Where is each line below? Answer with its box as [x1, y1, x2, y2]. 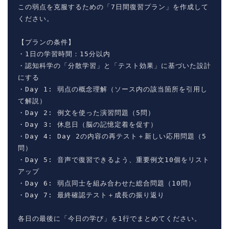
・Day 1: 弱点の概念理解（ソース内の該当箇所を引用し [18, 85, 208, 93]
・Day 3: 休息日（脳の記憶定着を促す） [18, 121, 157, 128]
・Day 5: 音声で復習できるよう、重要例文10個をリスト [18, 156, 210, 164]
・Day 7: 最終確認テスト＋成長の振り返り [18, 191, 165, 199]
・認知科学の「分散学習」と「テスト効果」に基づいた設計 [18, 62, 211, 70]
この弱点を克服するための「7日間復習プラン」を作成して [18, 3, 209, 11]
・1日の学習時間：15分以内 [18, 50, 110, 58]
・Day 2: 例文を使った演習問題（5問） [18, 109, 155, 117]
